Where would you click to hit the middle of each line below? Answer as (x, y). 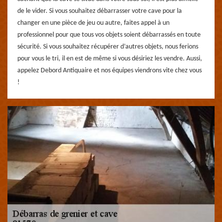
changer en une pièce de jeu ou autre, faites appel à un (93, 23)
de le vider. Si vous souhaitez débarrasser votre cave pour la (100, 11)
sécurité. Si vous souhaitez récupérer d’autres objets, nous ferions (108, 47)
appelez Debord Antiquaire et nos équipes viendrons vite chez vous (110, 71)
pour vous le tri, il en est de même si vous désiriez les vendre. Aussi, (110, 59)
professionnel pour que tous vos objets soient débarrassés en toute (109, 35)
